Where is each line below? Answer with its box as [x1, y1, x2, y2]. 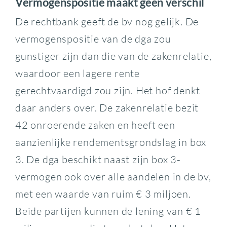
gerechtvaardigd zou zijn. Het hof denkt [15, 84, 201, 97]
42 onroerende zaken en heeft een [15, 119, 175, 132]
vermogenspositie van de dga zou [15, 32, 171, 46]
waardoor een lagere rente [15, 67, 140, 80]
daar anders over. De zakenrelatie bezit [15, 101, 199, 115]
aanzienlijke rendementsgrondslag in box [15, 136, 207, 149]
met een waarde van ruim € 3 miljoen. [15, 187, 191, 201]
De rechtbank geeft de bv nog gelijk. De [15, 15, 199, 28]
